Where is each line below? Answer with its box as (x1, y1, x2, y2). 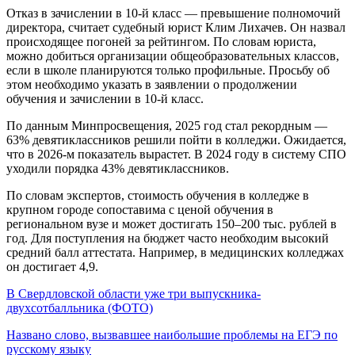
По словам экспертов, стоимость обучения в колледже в (6, 188, 309, 202)
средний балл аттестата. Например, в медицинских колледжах (6, 245, 344, 259)
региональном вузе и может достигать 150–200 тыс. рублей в (6, 216, 337, 231)
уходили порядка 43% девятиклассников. (6, 161, 229, 175)
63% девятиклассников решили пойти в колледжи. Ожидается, (6, 132, 346, 147)
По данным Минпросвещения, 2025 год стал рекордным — (6, 118, 327, 132)
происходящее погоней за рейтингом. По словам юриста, (6, 34, 316, 48)
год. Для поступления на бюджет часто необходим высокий (6, 231, 329, 245)
